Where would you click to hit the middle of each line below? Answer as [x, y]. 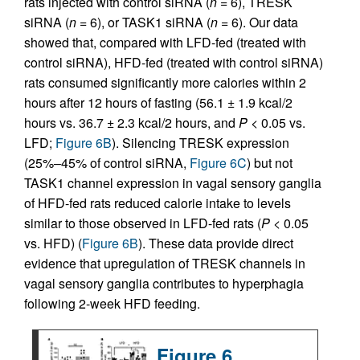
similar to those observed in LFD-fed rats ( [143, 223]
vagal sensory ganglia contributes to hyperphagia [164, 283]
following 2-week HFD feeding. [112, 303]
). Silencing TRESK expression [200, 143]
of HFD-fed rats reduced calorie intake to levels [157, 203]
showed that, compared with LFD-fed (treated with [165, 42]
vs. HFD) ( [53, 243]
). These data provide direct [216, 243]
